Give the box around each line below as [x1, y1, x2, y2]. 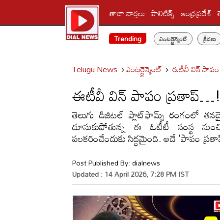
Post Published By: [72, 156, 132, 169]
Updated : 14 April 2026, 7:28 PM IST [72, 167, 189, 181]
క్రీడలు [202, 33, 216, 45]
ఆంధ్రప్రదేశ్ [181, 5, 212, 21]
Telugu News [72, 61, 117, 77]
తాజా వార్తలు [110, 5, 145, 21]
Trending [113, 32, 141, 45]
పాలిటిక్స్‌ [151, 5, 175, 21]
